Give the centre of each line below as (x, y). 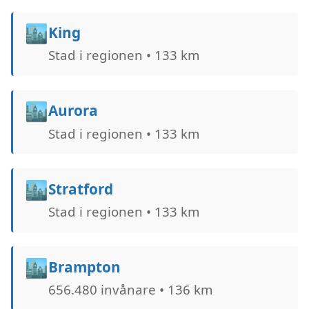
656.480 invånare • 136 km (130, 290)
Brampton (84, 267)
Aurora (73, 111)
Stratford (80, 189)
